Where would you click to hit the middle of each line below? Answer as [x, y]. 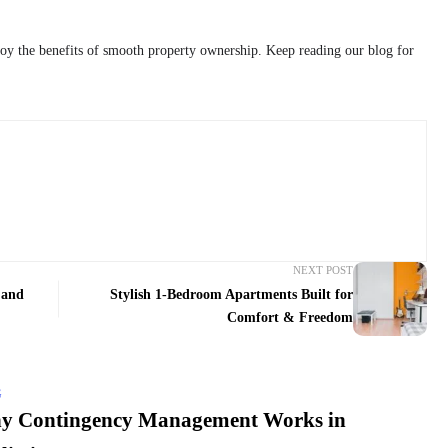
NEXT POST [323, 270]
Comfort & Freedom [290, 318]
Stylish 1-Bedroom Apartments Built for [232, 295]
